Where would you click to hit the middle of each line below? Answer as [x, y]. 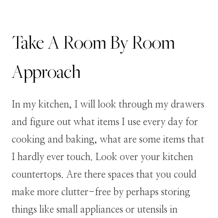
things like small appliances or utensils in [95, 209]
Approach [46, 71]
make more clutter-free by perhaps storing [101, 192]
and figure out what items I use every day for [105, 122]
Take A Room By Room [93, 42]
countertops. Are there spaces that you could [104, 174]
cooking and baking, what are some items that [108, 139]
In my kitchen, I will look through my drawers [108, 104]
